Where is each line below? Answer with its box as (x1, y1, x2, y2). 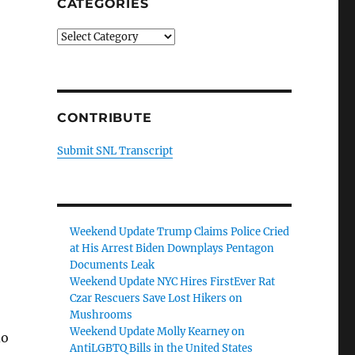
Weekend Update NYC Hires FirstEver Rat (70, 275, 276, 288)
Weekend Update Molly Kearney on (70, 325, 246, 338)
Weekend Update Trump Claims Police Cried (70, 225, 290, 239)
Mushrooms (70, 308, 133, 322)
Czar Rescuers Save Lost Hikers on (70, 292, 243, 305)
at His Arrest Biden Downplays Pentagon (70, 242, 275, 255)
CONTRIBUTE (56, 110, 152, 125)
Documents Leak (70, 258, 155, 272)
